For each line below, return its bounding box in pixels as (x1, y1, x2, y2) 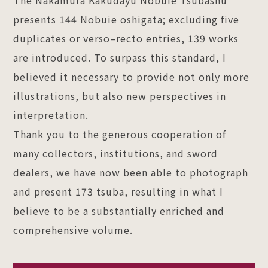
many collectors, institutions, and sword (13, 145, 218, 160)
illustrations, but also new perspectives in (13, 88, 227, 103)
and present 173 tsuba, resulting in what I (13, 184, 224, 199)
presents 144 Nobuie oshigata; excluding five (13, 11, 240, 26)
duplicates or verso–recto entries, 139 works (13, 31, 239, 45)
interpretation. (13, 107, 89, 122)
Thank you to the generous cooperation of (13, 126, 227, 141)
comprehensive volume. (13, 222, 133, 237)
